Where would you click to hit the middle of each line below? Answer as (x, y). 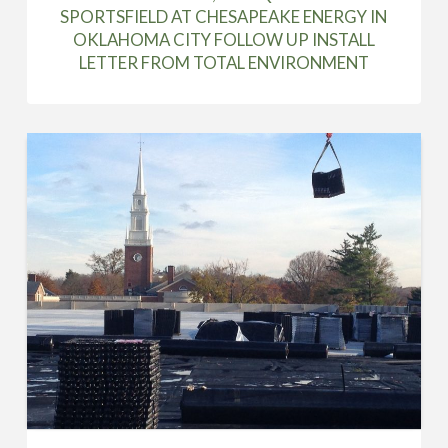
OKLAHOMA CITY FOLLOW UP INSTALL (223, 39)
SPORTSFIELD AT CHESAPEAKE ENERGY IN (224, 16)
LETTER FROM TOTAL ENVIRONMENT (223, 62)
